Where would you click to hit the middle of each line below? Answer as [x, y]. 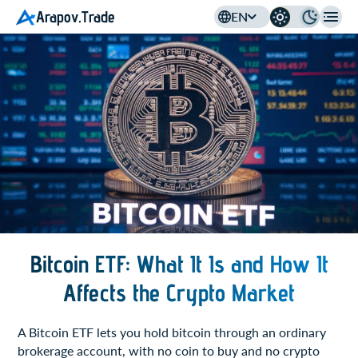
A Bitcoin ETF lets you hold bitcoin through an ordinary [172, 332]
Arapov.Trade [76, 16]
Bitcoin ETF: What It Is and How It [179, 264]
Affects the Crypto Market [179, 293]
